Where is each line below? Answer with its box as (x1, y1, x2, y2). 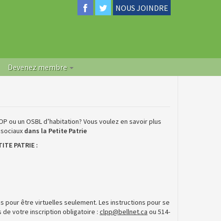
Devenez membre (8, 62, 69, 72)
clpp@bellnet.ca (100, 207, 147, 216)
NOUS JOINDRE (115, 3, 168, 13)
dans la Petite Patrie (23, 126, 87, 135)
